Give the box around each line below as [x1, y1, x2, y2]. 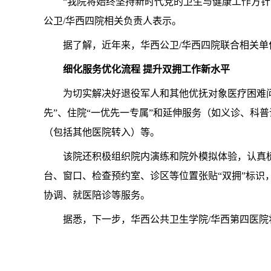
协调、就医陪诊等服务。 [44, 190, 150, 200]
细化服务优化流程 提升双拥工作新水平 [63, 64, 230, 74]
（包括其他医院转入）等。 [44, 127, 160, 137]
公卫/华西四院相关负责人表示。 [44, 16, 181, 26]
